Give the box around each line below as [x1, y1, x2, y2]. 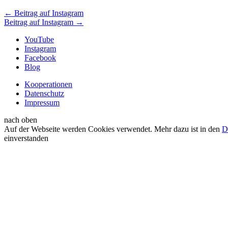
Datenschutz [24, 89, 64, 98]
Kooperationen [24, 80, 72, 89]
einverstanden [4, 134, 48, 143]
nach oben [4, 116, 37, 125]
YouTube [24, 35, 54, 44]
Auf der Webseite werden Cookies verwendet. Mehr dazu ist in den [4, 125, 222, 134]
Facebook [24, 53, 56, 63]
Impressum [24, 98, 60, 107]
